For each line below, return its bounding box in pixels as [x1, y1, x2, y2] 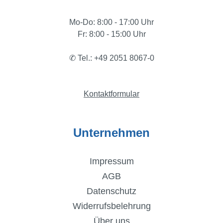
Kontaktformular [84, 90, 139, 99]
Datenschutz [87, 186, 136, 197]
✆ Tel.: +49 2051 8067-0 [69, 54, 154, 63]
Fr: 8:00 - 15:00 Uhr [77, 30, 146, 39]
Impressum [89, 156, 134, 167]
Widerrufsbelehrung [72, 201, 151, 212]
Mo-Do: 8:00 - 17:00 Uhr [69, 18, 154, 27]
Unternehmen [73, 126, 150, 140]
